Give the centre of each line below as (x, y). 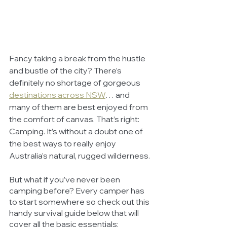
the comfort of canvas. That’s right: (75, 119)
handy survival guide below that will (75, 213)
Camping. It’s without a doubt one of (77, 131)
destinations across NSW (57, 95)
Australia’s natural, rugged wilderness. (80, 156)
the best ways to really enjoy (63, 144)
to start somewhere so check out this (80, 202)
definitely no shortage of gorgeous (75, 83)
